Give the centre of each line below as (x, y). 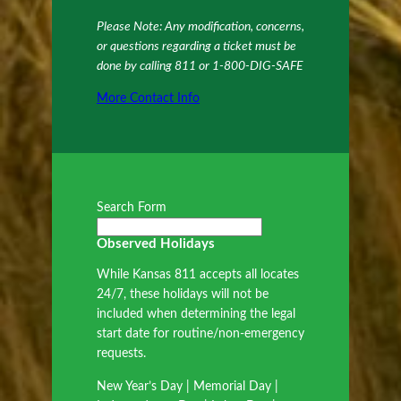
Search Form (132, 208)
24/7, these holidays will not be (183, 295)
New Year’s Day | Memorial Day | (188, 387)
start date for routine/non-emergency (200, 334)
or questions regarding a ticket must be (196, 46)
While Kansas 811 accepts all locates (198, 275)
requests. (121, 354)
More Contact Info (148, 99)
